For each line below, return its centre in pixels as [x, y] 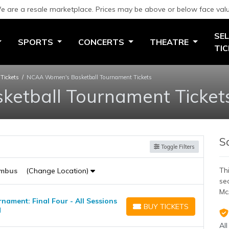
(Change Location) [58, 170]
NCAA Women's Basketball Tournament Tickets [89, 77]
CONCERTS [102, 42]
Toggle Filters [177, 146]
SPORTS [36, 42]
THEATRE [170, 42]
